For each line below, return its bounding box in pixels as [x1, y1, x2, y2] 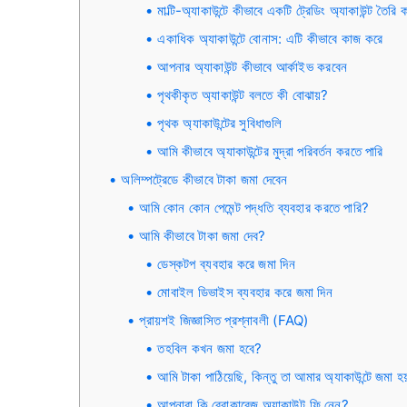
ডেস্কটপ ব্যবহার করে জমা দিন [157, 255, 295, 273]
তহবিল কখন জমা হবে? [157, 340, 263, 357]
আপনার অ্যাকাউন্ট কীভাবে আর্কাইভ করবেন [157, 58, 348, 75]
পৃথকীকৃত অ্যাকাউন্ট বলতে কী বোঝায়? [157, 86, 329, 104]
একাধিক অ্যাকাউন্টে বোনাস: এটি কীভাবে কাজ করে [157, 30, 383, 47]
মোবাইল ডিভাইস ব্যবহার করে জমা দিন [157, 283, 333, 301]
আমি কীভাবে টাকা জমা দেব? [139, 227, 266, 244]
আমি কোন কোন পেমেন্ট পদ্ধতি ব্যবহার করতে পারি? [139, 199, 370, 216]
